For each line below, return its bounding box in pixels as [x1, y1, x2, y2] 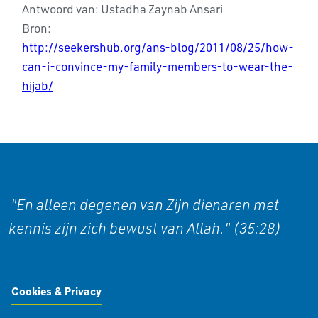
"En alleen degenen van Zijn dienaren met [11, 195, 279, 214]
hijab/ [22, 78, 53, 93]
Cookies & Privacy [11, 285, 102, 298]
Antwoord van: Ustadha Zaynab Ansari [22, 1, 223, 16]
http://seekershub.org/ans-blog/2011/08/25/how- [22, 40, 294, 55]
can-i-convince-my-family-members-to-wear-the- [22, 59, 293, 74]
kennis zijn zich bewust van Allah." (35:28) [9, 219, 281, 237]
